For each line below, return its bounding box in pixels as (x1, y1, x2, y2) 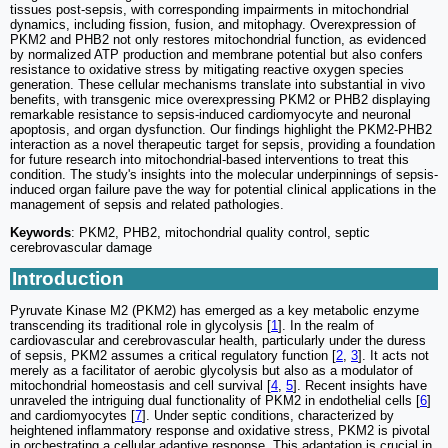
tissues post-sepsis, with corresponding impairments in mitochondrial (10, 2, 409, 18)
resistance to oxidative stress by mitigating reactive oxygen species (10, 62, 404, 78)
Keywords (10, 225, 71, 241)
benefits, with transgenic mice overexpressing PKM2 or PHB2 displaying (10, 92, 430, 108)
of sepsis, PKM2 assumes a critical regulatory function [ (10, 348, 336, 364)
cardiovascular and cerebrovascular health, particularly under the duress (10, 333, 426, 349)
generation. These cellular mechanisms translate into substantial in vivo (10, 77, 425, 93)
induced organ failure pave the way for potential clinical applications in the (10, 182, 436, 198)
